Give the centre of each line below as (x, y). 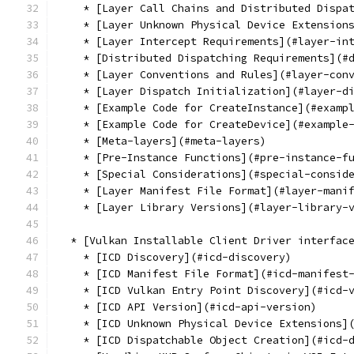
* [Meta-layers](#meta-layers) (162, 141)
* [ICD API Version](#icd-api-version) (187, 307)
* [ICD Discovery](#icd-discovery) (175, 257)
